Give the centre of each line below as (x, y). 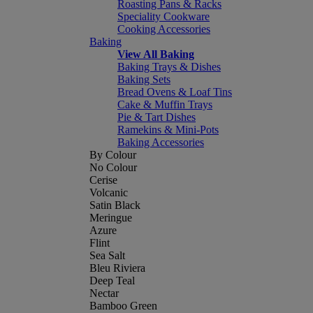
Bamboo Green (123, 306)
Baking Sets (144, 79)
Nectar (104, 293)
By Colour (113, 155)
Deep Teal (112, 281)
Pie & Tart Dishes (156, 117)
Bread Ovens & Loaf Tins (175, 92)
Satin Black (115, 205)
